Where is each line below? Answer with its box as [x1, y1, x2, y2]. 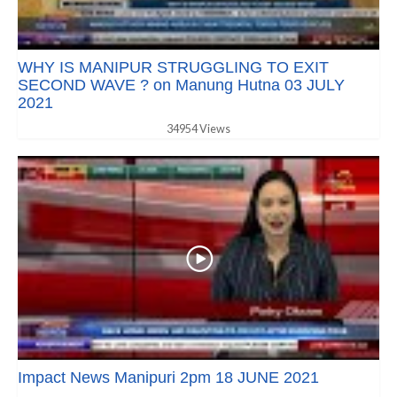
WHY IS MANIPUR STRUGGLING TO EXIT [18, 58, 329, 77]
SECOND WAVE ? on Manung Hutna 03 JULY [18, 76, 345, 95]
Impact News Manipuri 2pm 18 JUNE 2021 [18, 368, 319, 386]
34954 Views [167, 122, 230, 136]
